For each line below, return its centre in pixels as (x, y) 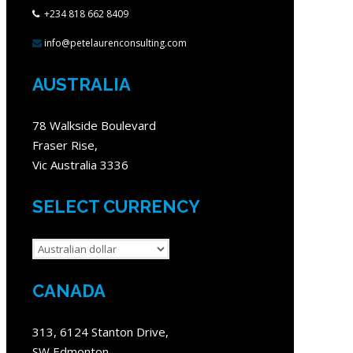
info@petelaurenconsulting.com (115, 43)
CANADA (69, 290)
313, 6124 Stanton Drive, (100, 332)
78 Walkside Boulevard (94, 126)
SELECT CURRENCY (116, 207)
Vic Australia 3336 (80, 165)
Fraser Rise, (65, 145)
